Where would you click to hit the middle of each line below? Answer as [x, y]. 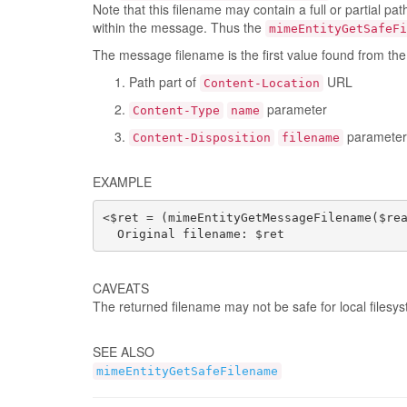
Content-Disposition [202, 138]
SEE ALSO [124, 352]
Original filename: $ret [193, 233]
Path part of [164, 82]
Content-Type [176, 110]
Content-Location [262, 83]
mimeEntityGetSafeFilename [187, 371]
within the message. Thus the [179, 27]
